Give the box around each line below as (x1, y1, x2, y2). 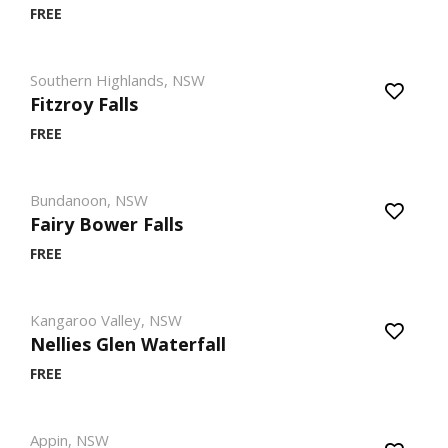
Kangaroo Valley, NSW (30, 310, 182, 330)
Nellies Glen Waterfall (30, 332, 226, 356)
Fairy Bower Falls (30, 212, 183, 236)
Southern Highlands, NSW (30, 70, 205, 90)
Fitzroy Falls (30, 92, 138, 116)
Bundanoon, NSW (30, 190, 148, 210)
